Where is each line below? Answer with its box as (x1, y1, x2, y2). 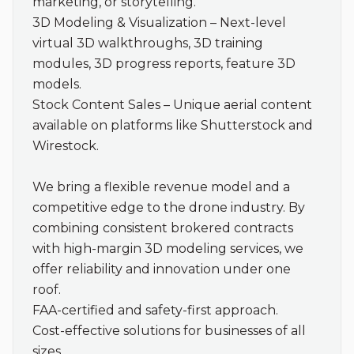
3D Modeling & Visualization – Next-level (32, 15, 286, 30)
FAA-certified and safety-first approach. (32, 303, 278, 318)
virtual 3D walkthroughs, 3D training (32, 36, 263, 51)
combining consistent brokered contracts (32, 220, 293, 235)
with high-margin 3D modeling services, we (32, 241, 303, 256)
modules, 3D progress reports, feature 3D (32, 56, 296, 71)
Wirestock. (32, 138, 99, 153)
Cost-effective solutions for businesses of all (32, 323, 306, 338)
